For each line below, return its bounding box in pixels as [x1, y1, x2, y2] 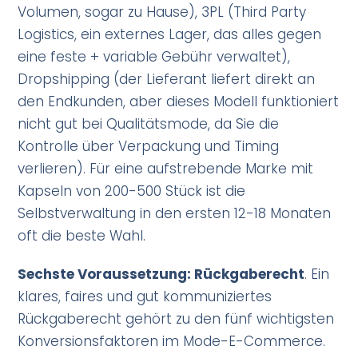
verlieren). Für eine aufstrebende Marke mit [18, 159, 314, 179]
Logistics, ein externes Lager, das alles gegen [18, 25, 322, 45]
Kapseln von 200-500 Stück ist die [18, 181, 246, 201]
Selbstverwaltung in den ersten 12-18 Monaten [18, 204, 332, 224]
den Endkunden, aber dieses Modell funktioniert [18, 92, 340, 112]
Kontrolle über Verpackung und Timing [18, 137, 280, 157]
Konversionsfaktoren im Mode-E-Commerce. [18, 332, 326, 352]
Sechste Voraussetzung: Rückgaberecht [18, 265, 305, 284]
